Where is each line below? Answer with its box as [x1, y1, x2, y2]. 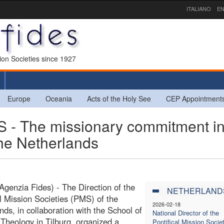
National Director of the [152, 207, 219, 217]
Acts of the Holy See [87, 93, 151, 103]
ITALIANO [186, 4, 211, 12]
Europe [7, 93, 30, 103]
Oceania [45, 93, 72, 103]
